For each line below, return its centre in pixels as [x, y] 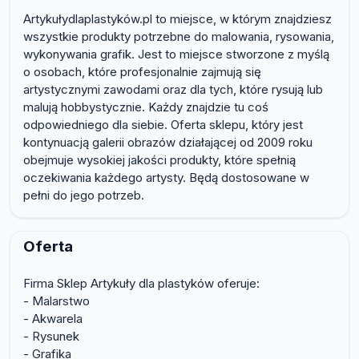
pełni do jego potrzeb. [84, 196]
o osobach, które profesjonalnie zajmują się [142, 72]
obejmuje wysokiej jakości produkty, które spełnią [159, 160]
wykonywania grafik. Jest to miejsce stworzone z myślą [176, 54]
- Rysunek [51, 337]
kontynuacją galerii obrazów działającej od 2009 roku [168, 143]
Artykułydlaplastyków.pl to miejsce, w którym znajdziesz [177, 19]
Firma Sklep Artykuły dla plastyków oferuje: [141, 284]
